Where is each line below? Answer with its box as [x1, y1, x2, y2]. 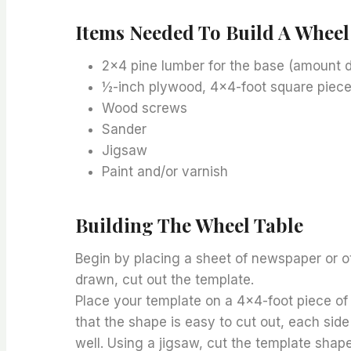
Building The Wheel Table [75, 212, 304, 238]
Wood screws [102, 100, 188, 117]
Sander [102, 121, 147, 138]
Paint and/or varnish [102, 164, 229, 180]
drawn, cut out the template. [75, 272, 255, 288]
